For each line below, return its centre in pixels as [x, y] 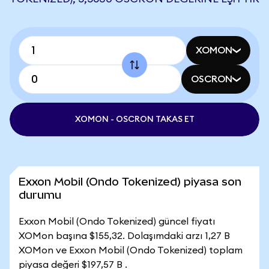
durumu [40, 195]
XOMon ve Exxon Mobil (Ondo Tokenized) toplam [131, 250]
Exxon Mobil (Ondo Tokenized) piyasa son [130, 182]
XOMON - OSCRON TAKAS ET [134, 119]
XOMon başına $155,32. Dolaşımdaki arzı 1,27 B [124, 236]
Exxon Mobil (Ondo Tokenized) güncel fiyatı [117, 222]
